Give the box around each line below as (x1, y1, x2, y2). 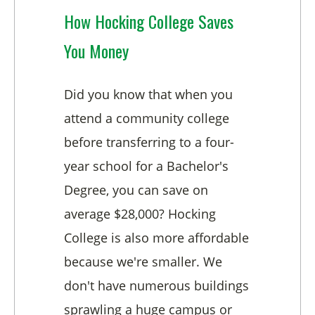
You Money (64, 38, 129, 64)
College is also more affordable (64, 229, 249, 247)
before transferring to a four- (64, 134, 234, 151)
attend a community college (64, 110, 229, 127)
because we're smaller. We (64, 253, 222, 271)
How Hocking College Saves (64, 8, 233, 34)
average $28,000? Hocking (64, 205, 216, 223)
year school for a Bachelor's (64, 157, 229, 175)
